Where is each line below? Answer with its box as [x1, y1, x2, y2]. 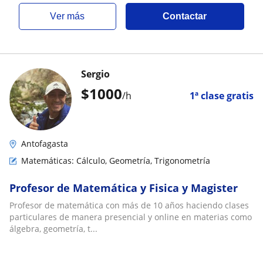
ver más [56, 11, 85, 21]
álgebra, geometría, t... [9, 223, 97, 234]
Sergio [81, 68, 110, 80]
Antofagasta [21, 138, 68, 149]
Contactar [163, 11, 207, 21]
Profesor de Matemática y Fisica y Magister [9, 181, 238, 195]
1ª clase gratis [190, 89, 254, 102]
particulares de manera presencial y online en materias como [9, 211, 252, 222]
